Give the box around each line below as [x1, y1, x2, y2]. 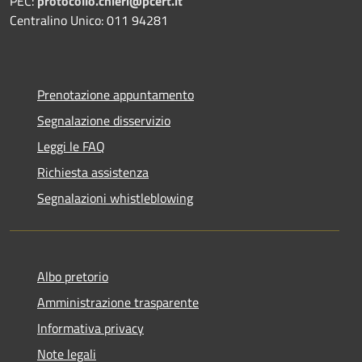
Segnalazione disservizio [37, 110, 170, 130]
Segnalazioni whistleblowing [37, 187, 193, 208]
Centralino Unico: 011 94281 [10, 10, 168, 30]
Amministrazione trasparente [37, 292, 199, 312]
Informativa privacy [37, 318, 144, 338]
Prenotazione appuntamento [37, 84, 194, 104]
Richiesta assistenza [37, 162, 149, 182]
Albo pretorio [37, 266, 108, 286]
